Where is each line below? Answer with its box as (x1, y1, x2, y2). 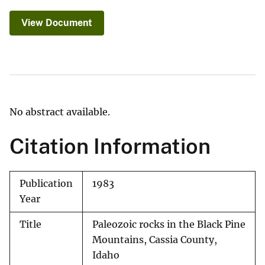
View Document (21, 17, 92, 29)
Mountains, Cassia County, (92, 234, 217, 246)
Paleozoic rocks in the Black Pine (92, 219, 245, 231)
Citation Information (9, 134, 211, 159)
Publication (20, 178, 73, 190)
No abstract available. (9, 106, 110, 118)
